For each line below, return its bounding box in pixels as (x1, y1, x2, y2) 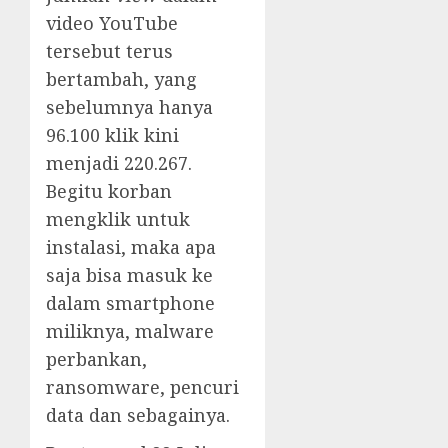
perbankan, (46, 346, 147, 371)
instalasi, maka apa (46, 234, 216, 259)
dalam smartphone (46, 290, 215, 315)
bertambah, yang (46, 66, 197, 91)
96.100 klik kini (46, 122, 179, 147)
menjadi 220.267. (46, 150, 192, 175)
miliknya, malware (46, 318, 214, 343)
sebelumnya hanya (46, 94, 213, 119)
